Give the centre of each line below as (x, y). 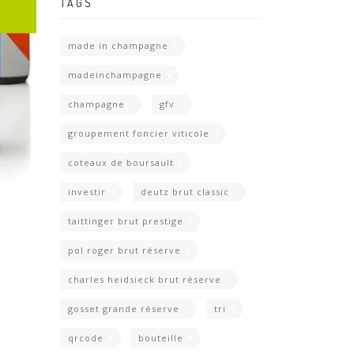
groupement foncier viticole (139, 134)
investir (87, 192)
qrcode (86, 338)
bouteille (161, 338)
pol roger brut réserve (124, 250)
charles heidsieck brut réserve (145, 280)
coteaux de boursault (121, 163)
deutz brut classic (185, 192)
